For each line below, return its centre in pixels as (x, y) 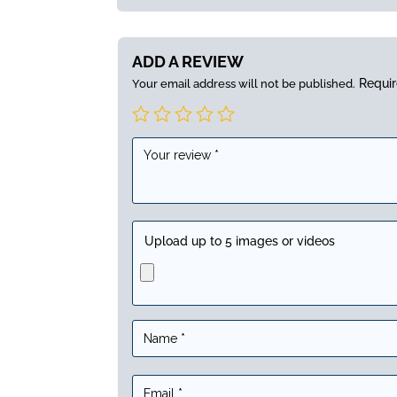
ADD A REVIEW (188, 61)
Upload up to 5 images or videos (240, 241)
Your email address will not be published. (244, 83)
